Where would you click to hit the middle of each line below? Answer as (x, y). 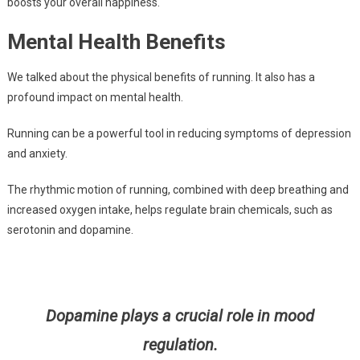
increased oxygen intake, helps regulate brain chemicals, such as (170, 210)
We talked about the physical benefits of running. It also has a (161, 78)
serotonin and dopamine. (70, 230)
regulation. (180, 345)
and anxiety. (37, 154)
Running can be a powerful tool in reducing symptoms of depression (179, 134)
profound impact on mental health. (95, 98)
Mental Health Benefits (116, 42)
